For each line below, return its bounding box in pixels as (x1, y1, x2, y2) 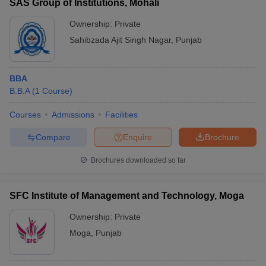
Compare (35, 132, 71, 142)
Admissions (52, 110, 94, 119)
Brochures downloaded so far (89, 156, 186, 164)
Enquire (123, 132, 152, 142)
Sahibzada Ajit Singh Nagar (69, 35, 171, 45)
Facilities (105, 110, 138, 119)
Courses (9, 110, 41, 119)
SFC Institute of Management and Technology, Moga (9, 191, 244, 201)
